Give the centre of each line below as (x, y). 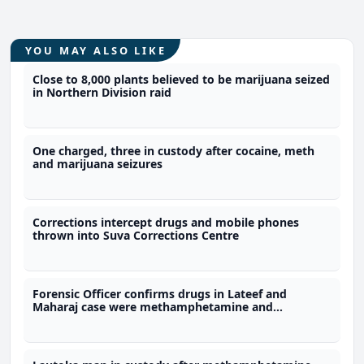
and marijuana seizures (98, 163)
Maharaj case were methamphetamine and (153, 306)
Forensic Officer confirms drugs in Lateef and (160, 293)
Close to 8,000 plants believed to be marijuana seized (182, 79)
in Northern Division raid (102, 92)
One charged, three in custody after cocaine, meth (174, 150)
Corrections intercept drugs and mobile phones (166, 222)
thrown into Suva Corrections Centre (136, 235)
